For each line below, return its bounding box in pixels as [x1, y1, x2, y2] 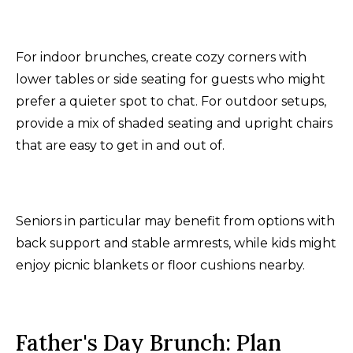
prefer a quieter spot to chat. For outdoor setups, [16, 93, 326, 109]
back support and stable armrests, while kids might [16, 235, 336, 251]
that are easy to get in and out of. [16, 137, 225, 153]
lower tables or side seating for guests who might [16, 71, 325, 87]
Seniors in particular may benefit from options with [16, 213, 335, 229]
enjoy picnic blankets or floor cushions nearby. [16, 257, 305, 273]
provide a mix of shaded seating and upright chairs [16, 115, 333, 131]
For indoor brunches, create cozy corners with [16, 49, 307, 65]
